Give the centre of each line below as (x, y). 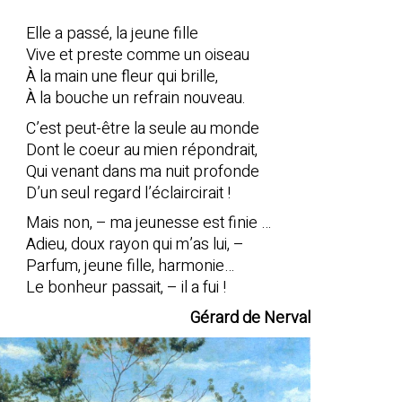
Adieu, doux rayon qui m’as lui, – (135, 245)
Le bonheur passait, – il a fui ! (126, 288)
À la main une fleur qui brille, (122, 77)
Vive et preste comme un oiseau (137, 56)
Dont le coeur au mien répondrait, (141, 150)
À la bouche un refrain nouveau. (135, 99)
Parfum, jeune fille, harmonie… (130, 267)
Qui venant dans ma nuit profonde (142, 171)
